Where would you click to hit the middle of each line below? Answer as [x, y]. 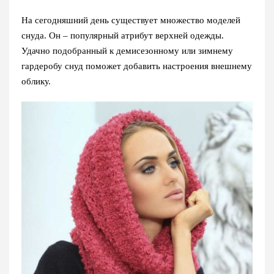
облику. [36, 81]
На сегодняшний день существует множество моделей [131, 20]
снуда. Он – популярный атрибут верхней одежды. [123, 35]
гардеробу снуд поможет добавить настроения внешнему [137, 66]
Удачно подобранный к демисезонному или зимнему [127, 51]
